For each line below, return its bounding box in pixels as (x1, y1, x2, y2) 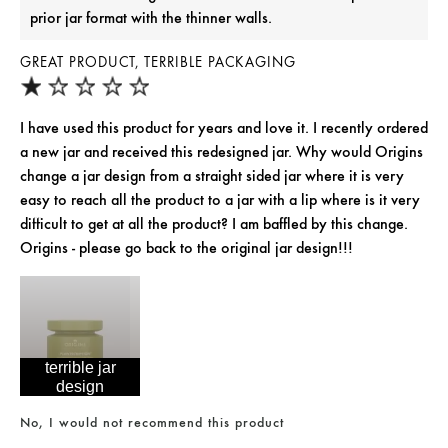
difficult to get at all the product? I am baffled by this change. (20, 214, 408, 234)
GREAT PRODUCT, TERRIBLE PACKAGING (20, 54, 296, 72)
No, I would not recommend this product (20, 414, 284, 431)
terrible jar (44, 359, 116, 377)
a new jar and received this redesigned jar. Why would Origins (20, 142, 423, 162)
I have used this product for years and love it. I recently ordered (20, 118, 428, 138)
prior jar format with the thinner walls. (30, 8, 272, 28)
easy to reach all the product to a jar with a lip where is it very (20, 190, 420, 210)
